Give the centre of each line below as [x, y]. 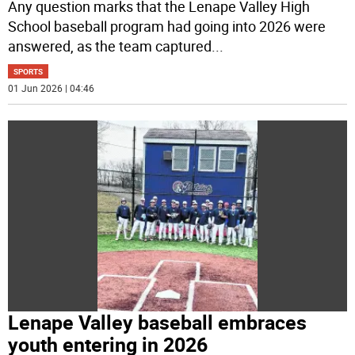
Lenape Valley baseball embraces [158, 322]
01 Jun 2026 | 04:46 [52, 88]
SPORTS [29, 72]
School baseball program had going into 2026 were [167, 27]
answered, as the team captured [110, 46]
